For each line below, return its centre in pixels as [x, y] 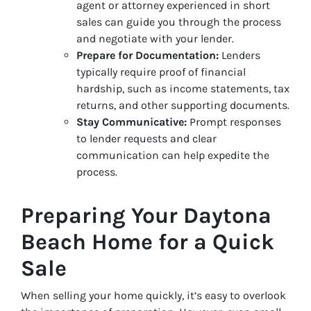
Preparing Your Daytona [146, 215]
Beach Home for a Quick [148, 242]
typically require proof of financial [161, 72]
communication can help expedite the [173, 155]
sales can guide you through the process [179, 22]
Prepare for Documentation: [148, 55]
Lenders [239, 55]
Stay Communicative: [132, 121]
